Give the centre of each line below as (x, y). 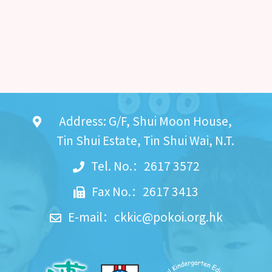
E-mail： (91, 216)
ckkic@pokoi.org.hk (168, 216)
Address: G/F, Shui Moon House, (145, 121)
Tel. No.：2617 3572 (145, 165)
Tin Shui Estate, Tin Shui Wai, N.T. (145, 140)
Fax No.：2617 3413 (145, 191)
